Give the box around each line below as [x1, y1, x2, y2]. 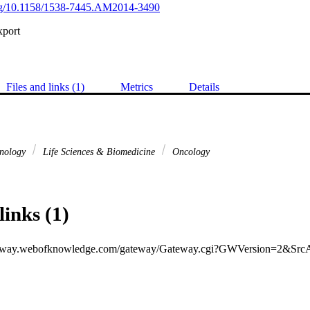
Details [189, 81, 219, 93]
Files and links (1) [6, 81, 84, 93]
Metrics [120, 81, 153, 93]
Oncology [170, 146, 210, 158]
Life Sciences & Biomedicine [40, 146, 158, 158]
